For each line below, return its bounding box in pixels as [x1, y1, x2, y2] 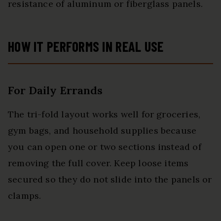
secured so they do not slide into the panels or [8, 174, 212, 185]
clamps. [8, 190, 41, 202]
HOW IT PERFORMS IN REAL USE [8, 38, 164, 55]
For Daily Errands [8, 83, 103, 98]
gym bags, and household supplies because [8, 125, 197, 137]
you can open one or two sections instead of [8, 141, 201, 153]
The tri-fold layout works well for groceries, [8, 109, 201, 120]
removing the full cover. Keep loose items [8, 157, 189, 169]
